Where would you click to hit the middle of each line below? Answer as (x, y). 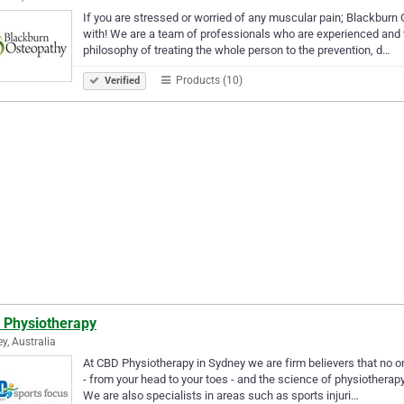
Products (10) (208, 80)
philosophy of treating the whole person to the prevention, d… (237, 50)
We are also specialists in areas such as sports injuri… (221, 395)
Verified (121, 80)
